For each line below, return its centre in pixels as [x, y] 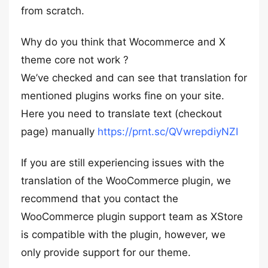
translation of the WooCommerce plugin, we [126, 181]
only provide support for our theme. [106, 252]
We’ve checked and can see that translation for [134, 78]
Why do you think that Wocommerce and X [123, 42]
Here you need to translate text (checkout [121, 114]
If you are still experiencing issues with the [123, 163]
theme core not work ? [75, 60]
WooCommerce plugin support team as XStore [132, 217]
